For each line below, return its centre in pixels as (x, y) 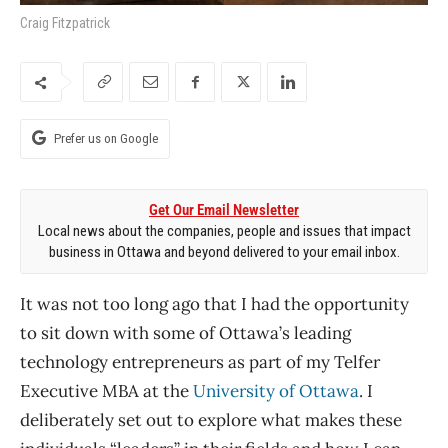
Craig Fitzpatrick (65, 23)
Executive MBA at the (106, 391)
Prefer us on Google (106, 139)
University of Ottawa (276, 391)
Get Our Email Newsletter (224, 210)
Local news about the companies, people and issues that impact (224, 231)
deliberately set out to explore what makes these (211, 420)
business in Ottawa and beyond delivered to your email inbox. (224, 252)
